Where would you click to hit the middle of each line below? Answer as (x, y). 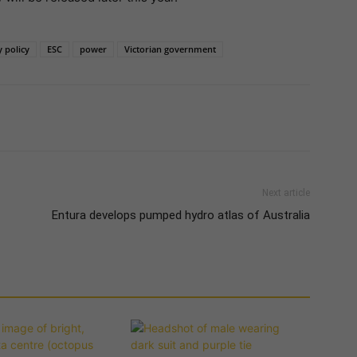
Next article (286, 192)
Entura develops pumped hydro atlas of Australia (180, 215)
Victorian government (170, 49)
